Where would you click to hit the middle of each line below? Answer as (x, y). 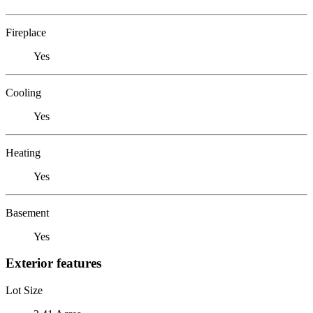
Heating (23, 152)
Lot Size (24, 290)
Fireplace (26, 32)
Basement (27, 212)
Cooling (23, 92)
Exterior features (53, 263)
